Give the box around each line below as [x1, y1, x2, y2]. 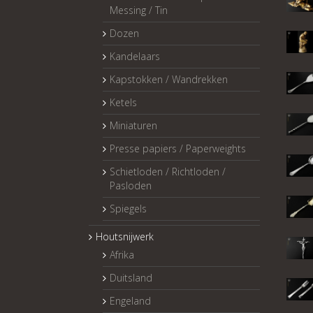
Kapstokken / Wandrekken [110, 72, 228, 86]
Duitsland [110, 270, 152, 284]
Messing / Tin [110, 3, 168, 17]
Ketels [110, 95, 137, 109]
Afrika [110, 247, 134, 261]
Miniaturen [110, 118, 157, 132]
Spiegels [110, 201, 147, 215]
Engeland [110, 293, 151, 307]
